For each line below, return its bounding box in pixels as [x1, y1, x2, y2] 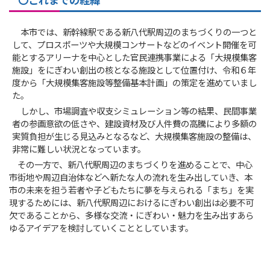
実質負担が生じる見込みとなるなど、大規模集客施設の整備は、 [12, 131, 257, 142]
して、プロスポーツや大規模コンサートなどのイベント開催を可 [12, 40, 257, 51]
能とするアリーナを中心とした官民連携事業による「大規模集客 [12, 52, 257, 63]
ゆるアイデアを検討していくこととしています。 [9, 223, 194, 234]
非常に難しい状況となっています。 [12, 144, 146, 155]
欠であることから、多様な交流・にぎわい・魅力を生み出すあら [9, 210, 254, 221]
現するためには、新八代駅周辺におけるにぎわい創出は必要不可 [9, 198, 254, 209]
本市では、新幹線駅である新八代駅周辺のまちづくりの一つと [12, 27, 257, 38]
